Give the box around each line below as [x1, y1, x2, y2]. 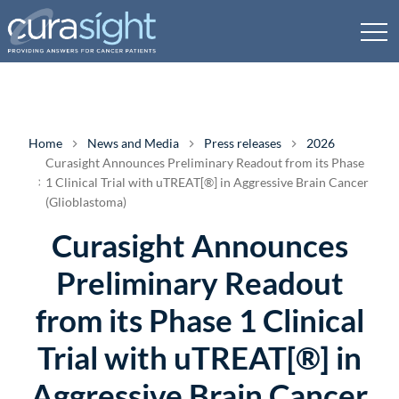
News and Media [87, 135, 179, 151]
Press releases [204, 135, 281, 151]
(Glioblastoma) [45, 194, 127, 209]
